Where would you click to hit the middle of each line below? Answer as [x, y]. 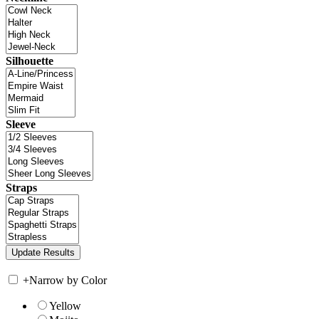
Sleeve [21, 125]
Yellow [65, 306]
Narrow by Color [68, 281]
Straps [21, 188]
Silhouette [30, 61]
